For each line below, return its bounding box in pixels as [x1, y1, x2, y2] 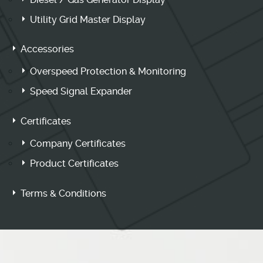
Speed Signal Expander [30, 86, 133, 97]
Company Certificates [30, 138, 126, 150]
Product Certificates [30, 158, 119, 170]
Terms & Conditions [21, 187, 107, 199]
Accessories [21, 43, 75, 55]
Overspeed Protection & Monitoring [30, 66, 187, 77]
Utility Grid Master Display [30, 14, 146, 25]
